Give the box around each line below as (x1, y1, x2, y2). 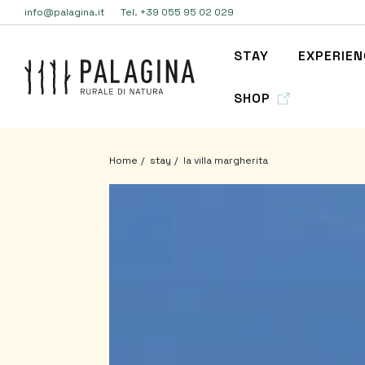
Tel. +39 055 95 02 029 (121, 6, 234, 19)
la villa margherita (183, 154, 269, 167)
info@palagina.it (24, 6, 104, 19)
